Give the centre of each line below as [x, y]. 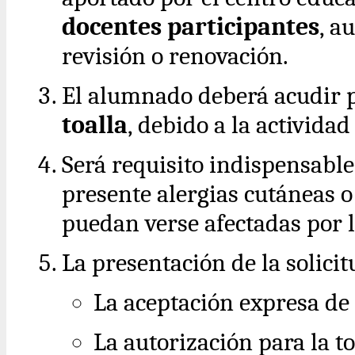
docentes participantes [191, 27]
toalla [95, 125]
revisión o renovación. [175, 56]
